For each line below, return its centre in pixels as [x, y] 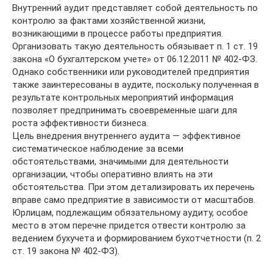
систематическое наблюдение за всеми [98, 149]
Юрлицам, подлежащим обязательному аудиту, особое [130, 213]
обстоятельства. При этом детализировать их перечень [133, 187]
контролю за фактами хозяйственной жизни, [109, 21]
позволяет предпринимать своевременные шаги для [125, 111]
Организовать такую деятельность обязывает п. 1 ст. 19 [135, 47]
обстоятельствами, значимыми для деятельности [120, 162]
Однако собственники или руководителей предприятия [131, 72]
